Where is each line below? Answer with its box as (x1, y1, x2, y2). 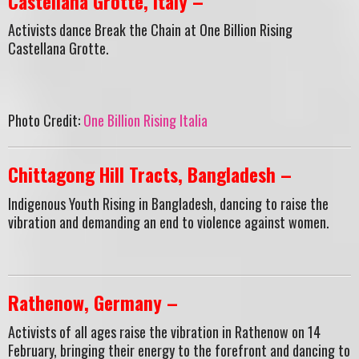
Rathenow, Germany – (8, 288, 178, 317)
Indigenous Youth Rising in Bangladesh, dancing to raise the (8, 192, 329, 214)
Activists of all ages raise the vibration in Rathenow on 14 (8, 321, 321, 342)
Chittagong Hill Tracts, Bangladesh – (8, 160, 292, 189)
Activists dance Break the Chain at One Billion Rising (8, 19, 292, 41)
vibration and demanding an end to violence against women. (8, 211, 329, 232)
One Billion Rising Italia (83, 110, 208, 131)
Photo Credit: (8, 110, 83, 131)
